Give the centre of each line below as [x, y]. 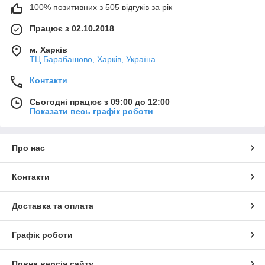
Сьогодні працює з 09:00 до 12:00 [100, 102]
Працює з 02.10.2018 [72, 29]
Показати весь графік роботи [91, 112]
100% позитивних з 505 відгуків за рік [101, 7]
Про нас [28, 148]
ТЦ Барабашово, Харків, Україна [93, 59]
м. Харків [49, 50]
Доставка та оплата [53, 206]
